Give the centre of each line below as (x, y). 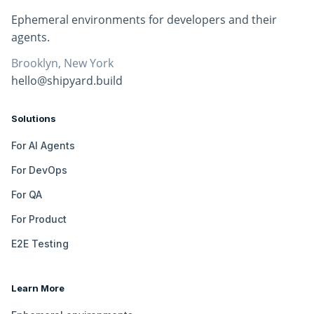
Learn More (38, 288)
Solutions (34, 119)
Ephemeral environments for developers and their (144, 20)
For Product (39, 219)
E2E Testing (40, 244)
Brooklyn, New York (62, 63)
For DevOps (39, 170)
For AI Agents (43, 146)
